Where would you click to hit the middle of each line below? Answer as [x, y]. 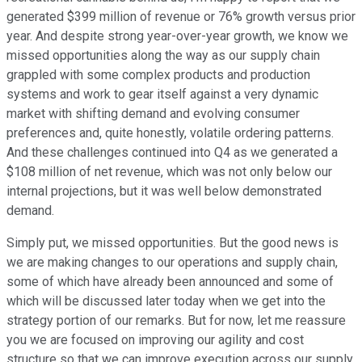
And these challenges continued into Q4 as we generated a [172, 153]
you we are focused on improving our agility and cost [155, 340]
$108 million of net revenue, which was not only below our [169, 172]
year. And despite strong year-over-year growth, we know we [177, 36]
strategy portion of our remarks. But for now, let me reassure [176, 321]
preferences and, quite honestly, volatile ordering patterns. [170, 133]
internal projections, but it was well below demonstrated [164, 192]
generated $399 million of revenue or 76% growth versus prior [181, 17]
